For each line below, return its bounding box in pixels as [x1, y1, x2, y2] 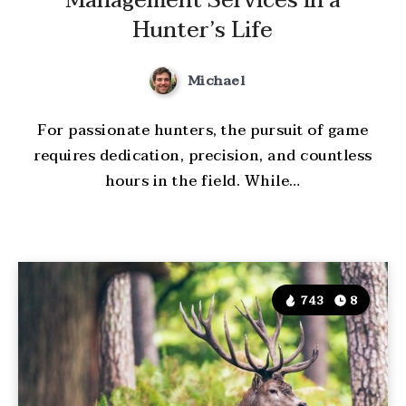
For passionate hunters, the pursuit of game [37, 118, 369, 144]
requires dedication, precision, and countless [34, 143, 372, 169]
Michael [187, 68, 246, 92]
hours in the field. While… [104, 169, 301, 195]
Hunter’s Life [132, 11, 274, 49]
